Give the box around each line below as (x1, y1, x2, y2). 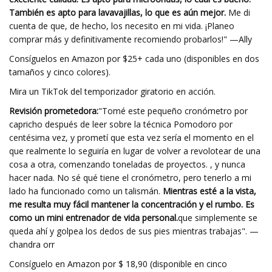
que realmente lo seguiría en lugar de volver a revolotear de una (9, 145, 260, 157)
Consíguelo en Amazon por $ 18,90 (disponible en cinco (9, 258, 227, 270)
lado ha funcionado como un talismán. (9, 185, 160, 197)
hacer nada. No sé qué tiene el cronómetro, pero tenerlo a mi (9, 172, 251, 183)
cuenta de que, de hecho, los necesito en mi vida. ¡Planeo (9, 20, 234, 32)
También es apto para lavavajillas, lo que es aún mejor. (9, 7, 226, 18)
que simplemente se (178, 212, 257, 223)
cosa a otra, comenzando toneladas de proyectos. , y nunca (9, 158, 245, 170)
